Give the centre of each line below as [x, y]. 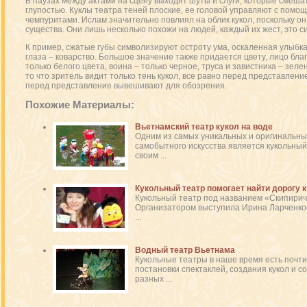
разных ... [153, 279]
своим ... [150, 156]
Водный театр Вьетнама [185, 250]
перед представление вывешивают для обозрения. [126, 86]
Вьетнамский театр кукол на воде [204, 127]
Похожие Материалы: [79, 105]
